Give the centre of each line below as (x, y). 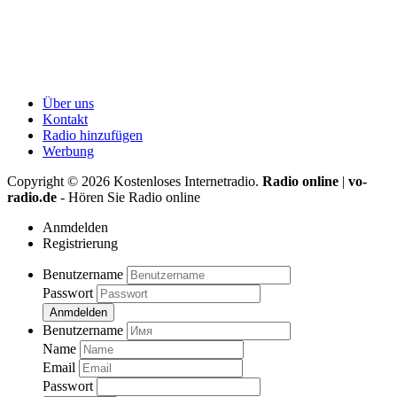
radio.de (32, 198)
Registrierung (80, 244)
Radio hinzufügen (93, 136)
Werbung (68, 152)
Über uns (68, 104)
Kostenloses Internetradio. (188, 182)
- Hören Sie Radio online (128, 198)
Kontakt (65, 120)
